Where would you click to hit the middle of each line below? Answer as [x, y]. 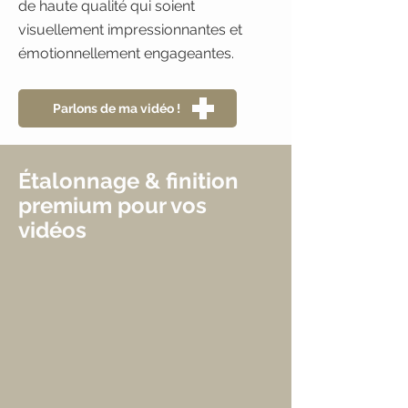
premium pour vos [112, 205]
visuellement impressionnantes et [130, 30]
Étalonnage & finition [128, 181]
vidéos [52, 230]
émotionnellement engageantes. [126, 53]
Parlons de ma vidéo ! [116, 108]
